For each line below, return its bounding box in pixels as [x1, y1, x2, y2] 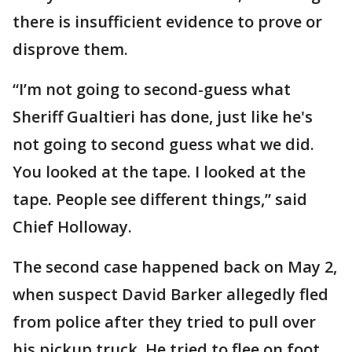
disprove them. [13, 38, 128, 60]
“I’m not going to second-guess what [13, 79, 291, 100]
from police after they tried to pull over [13, 311, 316, 332]
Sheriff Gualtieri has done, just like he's [13, 106, 313, 127]
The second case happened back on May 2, [13, 256, 337, 277]
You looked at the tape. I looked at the [13, 161, 306, 182]
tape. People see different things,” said [13, 189, 307, 210]
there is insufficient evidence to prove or [13, 11, 322, 32]
